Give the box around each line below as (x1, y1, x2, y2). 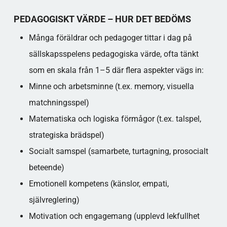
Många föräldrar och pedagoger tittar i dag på (28, 33, 192, 43)
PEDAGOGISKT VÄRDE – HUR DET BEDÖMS (13, 14, 191, 24)
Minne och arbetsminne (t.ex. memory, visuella (28, 82, 194, 91)
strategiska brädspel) (28, 130, 104, 140)
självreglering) (28, 195, 80, 205)
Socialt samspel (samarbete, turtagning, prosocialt (28, 146, 208, 156)
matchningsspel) (28, 98, 89, 107)
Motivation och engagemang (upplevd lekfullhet (28, 211, 200, 221)
